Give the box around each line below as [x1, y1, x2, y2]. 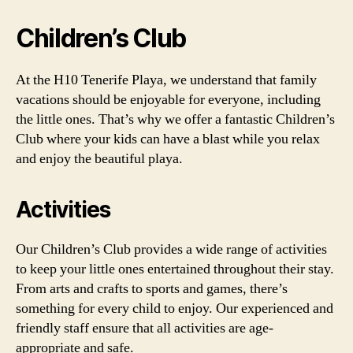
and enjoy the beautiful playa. [16, 149, 183, 168]
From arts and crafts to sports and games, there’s [16, 279, 288, 298]
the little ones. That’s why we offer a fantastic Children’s [16, 110, 335, 128]
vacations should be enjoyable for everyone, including [16, 90, 321, 109]
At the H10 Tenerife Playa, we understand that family [16, 70, 317, 89]
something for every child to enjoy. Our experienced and [16, 299, 333, 318]
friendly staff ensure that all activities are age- [16, 318, 273, 337]
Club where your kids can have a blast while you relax [16, 129, 320, 148]
